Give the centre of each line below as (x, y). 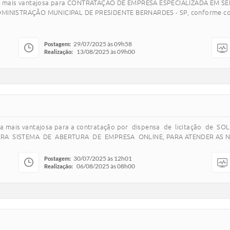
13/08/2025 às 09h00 (106, 52)
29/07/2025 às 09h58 (103, 44)
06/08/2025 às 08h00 (106, 166)
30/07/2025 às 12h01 (103, 158)
